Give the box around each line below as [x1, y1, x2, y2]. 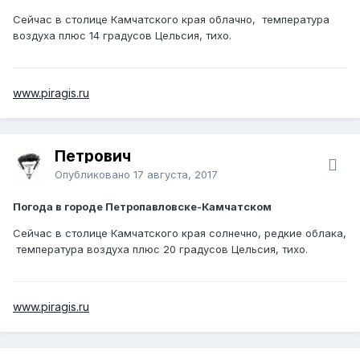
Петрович [55, 146, 131, 166]
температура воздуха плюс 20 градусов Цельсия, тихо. [13, 242, 311, 256]
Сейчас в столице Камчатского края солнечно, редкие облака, [13, 226, 346, 239]
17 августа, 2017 [133, 167, 218, 181]
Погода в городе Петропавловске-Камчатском [13, 199, 272, 213]
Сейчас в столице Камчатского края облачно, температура [13, 12, 329, 26]
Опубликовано [55, 167, 133, 181]
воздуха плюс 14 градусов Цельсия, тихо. [13, 28, 238, 42]
